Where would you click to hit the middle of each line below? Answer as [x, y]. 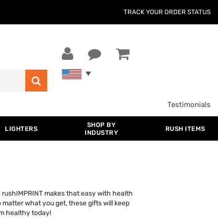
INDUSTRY [102, 133]
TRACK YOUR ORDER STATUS [167, 12]
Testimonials [189, 105]
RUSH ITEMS [185, 129]
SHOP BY [101, 125]
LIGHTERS [21, 129]
